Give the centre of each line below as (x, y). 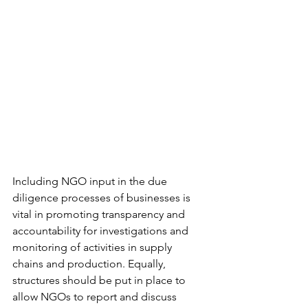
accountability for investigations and (102, 231)
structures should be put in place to (100, 280)
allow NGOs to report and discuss (96, 297)
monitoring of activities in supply (93, 247)
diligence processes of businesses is (103, 198)
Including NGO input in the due (91, 181)
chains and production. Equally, (90, 264)
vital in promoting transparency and (100, 214)
